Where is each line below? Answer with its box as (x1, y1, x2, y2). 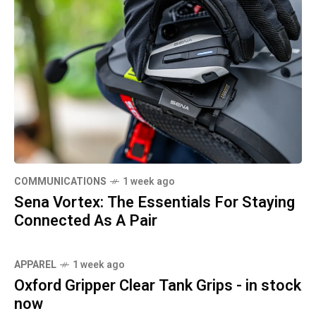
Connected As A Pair (14, 209, 157, 233)
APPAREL (14, 257, 56, 273)
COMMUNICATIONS (14, 174, 107, 190)
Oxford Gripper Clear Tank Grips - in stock (14, 274, 301, 298)
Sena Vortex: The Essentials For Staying (14, 191, 295, 214)
